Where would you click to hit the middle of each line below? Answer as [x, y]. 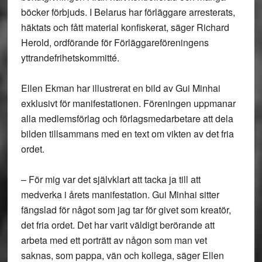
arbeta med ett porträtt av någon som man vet [114, 240]
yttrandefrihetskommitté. [70, 58]
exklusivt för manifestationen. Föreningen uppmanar [128, 103]
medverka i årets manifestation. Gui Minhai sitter [120, 194]
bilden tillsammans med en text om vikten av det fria [127, 134]
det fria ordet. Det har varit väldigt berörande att [118, 225]
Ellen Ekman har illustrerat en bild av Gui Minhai [120, 88]
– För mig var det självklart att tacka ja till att [111, 179]
